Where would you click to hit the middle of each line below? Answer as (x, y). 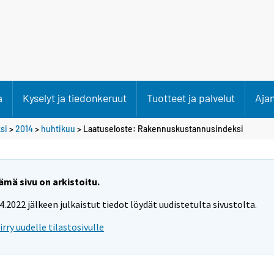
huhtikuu (58, 128)
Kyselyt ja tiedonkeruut (75, 98)
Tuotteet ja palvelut (191, 98)
